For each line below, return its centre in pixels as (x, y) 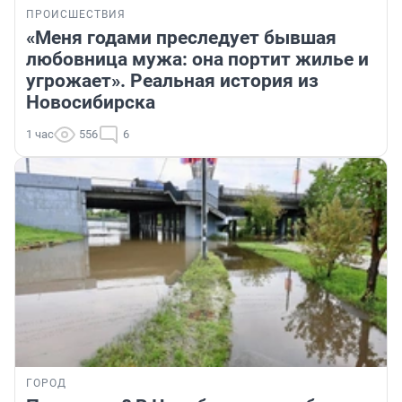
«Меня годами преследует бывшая (181, 37)
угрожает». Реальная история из (172, 80)
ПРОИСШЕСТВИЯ (76, 14)
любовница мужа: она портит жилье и (197, 59)
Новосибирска (91, 102)
